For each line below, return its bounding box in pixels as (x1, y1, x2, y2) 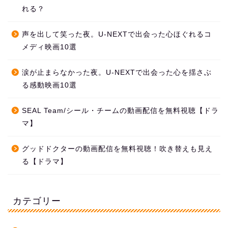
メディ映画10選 (22, 43, 77, 51)
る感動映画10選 (22, 81, 77, 90)
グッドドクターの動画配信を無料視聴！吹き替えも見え (22, 145, 213, 153)
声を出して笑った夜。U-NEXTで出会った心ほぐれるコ (22, 31, 212, 39)
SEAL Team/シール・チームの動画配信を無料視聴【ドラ (22, 107, 219, 115)
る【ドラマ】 (22, 158, 68, 166)
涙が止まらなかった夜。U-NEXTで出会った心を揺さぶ (22, 69, 212, 77)
